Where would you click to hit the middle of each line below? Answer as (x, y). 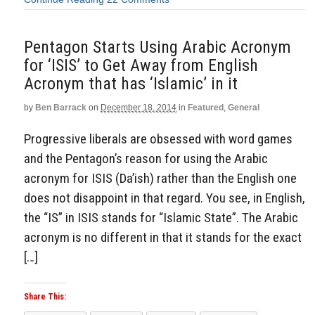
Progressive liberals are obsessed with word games (158, 139)
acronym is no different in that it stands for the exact (163, 237)
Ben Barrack (61, 107)
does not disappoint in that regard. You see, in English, (165, 198)
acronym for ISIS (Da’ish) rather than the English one (160, 178)
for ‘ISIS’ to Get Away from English (141, 65)
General (244, 107)
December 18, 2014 (139, 107)
